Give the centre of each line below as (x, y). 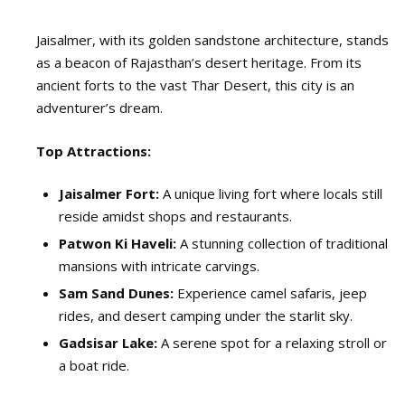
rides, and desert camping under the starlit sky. (206, 316)
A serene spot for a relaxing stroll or (272, 343)
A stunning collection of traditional (282, 244)
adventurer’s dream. (99, 108)
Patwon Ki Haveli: (118, 244)
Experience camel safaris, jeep (270, 293)
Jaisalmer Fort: (109, 194)
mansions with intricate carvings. (159, 266)
